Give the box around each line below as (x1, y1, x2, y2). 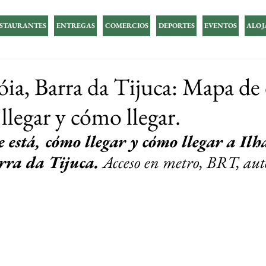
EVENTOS (204, 21, 237, 30)
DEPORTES (158, 21, 195, 30)
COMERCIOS (104, 21, 148, 30)
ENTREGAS (56, 21, 95, 30)
